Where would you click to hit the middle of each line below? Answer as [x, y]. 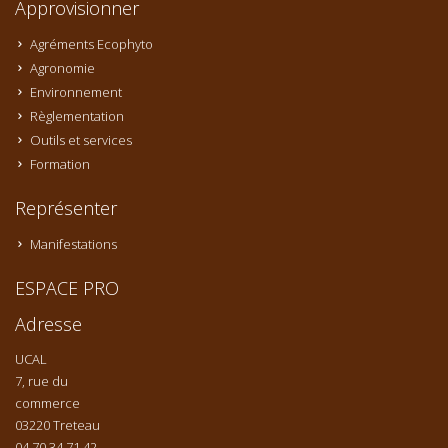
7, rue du [41, 381]
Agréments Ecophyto [91, 44]
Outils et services [81, 140]
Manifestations [73, 244]
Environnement [76, 92]
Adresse [48, 324]
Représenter [66, 208]
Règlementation [77, 116]
